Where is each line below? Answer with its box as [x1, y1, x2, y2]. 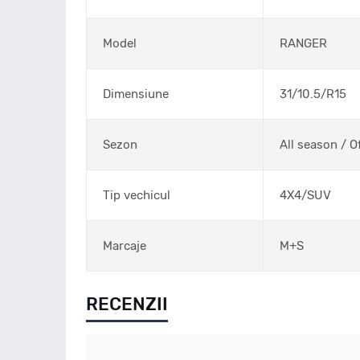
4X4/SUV [280, 187, 331, 202]
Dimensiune [103, 86, 169, 101]
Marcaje [103, 238, 146, 253]
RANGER [280, 35, 327, 51]
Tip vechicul [103, 187, 170, 202]
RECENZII [86, 292, 168, 315]
